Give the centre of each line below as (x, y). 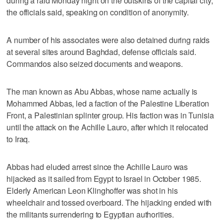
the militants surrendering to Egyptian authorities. (90, 214)
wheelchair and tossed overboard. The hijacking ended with (109, 202)
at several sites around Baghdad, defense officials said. (101, 52)
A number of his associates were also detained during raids (108, 40)
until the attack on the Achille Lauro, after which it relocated (107, 127)
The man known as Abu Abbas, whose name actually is (102, 91)
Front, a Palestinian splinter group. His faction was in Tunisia (110, 115)
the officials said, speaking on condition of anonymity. (98, 12)
